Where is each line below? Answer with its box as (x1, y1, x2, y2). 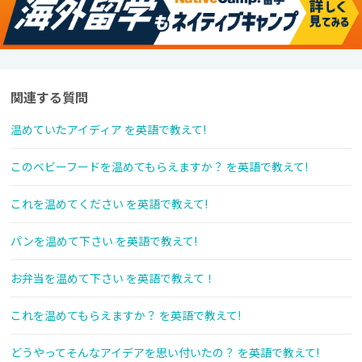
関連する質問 (11, 87, 88, 107)
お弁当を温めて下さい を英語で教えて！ (11, 270, 216, 287)
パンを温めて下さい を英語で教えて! (11, 233, 197, 250)
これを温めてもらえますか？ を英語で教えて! (11, 307, 241, 324)
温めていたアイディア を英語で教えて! (11, 121, 206, 138)
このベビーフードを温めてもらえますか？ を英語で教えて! (11, 158, 308, 175)
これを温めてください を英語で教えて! (11, 196, 208, 213)
